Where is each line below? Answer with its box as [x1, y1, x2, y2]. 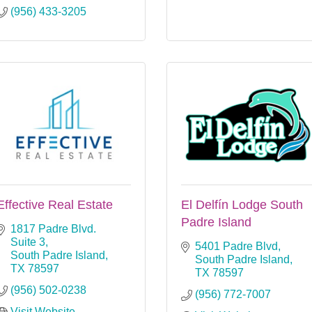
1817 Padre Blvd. [10, 222, 96, 235]
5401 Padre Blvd [195, 240, 278, 252]
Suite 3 [10, 235, 45, 248]
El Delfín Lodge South [181, 197, 303, 212]
